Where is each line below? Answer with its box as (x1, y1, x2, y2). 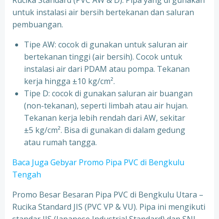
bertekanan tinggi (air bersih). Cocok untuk (24, 51, 182, 62)
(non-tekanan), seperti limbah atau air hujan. (24, 100, 188, 111)
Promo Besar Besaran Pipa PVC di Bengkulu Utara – (12, 189, 203, 200)
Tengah (12, 169, 41, 180)
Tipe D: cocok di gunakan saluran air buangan (24, 88, 193, 99)
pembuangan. (12, 19, 63, 30)
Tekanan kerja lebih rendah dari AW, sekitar (24, 112, 185, 123)
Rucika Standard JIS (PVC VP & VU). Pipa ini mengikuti (12, 201, 205, 212)
